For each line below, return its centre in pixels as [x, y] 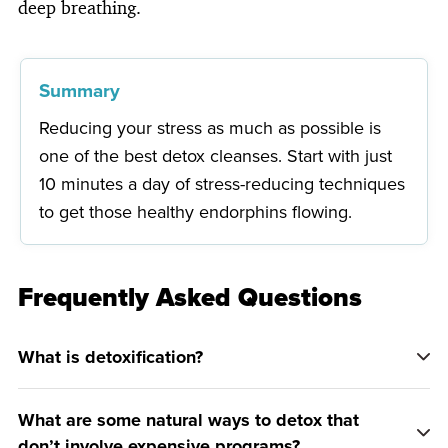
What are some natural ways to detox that [188, 419]
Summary [80, 90]
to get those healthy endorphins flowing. [196, 211]
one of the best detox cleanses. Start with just [216, 155]
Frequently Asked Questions [190, 296]
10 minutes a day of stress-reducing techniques [222, 183]
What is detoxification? [110, 356]
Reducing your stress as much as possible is [210, 127]
